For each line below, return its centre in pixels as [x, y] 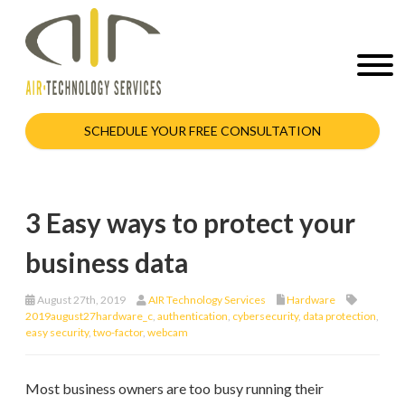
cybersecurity [265, 316]
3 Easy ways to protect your [190, 222]
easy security [57, 332]
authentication [193, 316]
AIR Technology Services [207, 299]
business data [107, 262]
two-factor [118, 332]
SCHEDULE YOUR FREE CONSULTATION [202, 130]
